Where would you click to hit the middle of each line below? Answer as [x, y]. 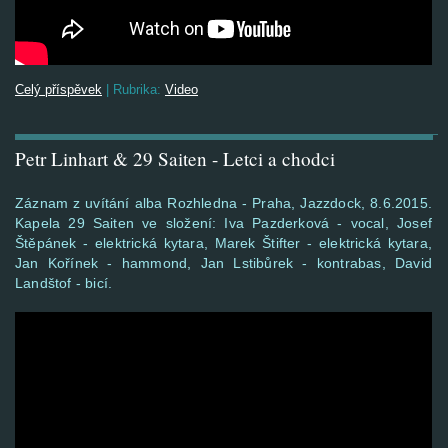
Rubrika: [137, 89]
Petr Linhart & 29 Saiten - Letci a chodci [175, 158]
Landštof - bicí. [66, 283]
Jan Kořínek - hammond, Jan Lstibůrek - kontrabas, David [223, 263]
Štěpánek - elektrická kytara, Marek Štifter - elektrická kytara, [223, 243]
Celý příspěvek [58, 89]
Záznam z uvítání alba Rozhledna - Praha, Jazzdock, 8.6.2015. [223, 203]
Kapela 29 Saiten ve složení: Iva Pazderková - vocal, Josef [223, 223]
